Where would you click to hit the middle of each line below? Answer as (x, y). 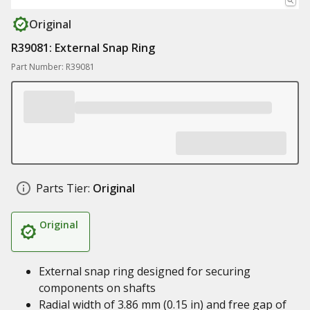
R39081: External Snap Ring (83, 48)
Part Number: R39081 (53, 67)
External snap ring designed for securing (145, 271)
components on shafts (97, 288)
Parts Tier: (63, 188)
